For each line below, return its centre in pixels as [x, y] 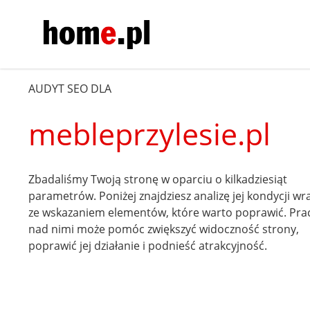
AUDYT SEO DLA [70, 88]
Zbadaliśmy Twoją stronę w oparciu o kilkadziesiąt [158, 179]
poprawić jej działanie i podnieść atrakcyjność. [148, 245]
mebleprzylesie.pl [150, 134]
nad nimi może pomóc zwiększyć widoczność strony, [164, 229]
